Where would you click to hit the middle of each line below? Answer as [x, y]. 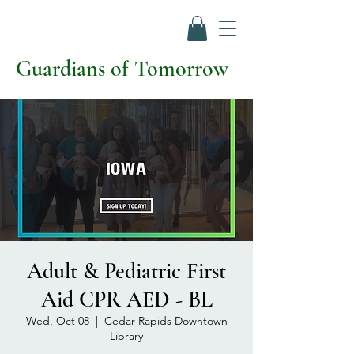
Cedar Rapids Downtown [166, 321]
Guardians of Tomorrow [122, 69]
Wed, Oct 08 [57, 321]
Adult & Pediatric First [126, 271]
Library [126, 336]
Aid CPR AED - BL [126, 300]
